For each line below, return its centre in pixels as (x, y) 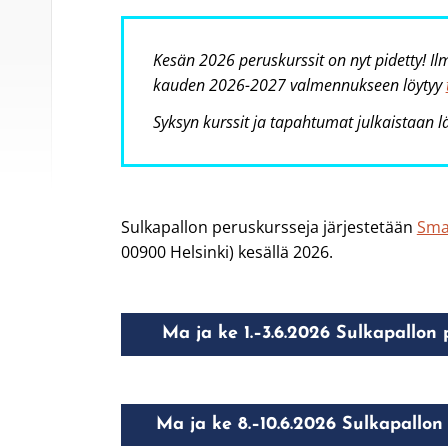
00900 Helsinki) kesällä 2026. (226, 252)
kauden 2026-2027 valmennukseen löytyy (299, 84)
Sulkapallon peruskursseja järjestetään (268, 227)
